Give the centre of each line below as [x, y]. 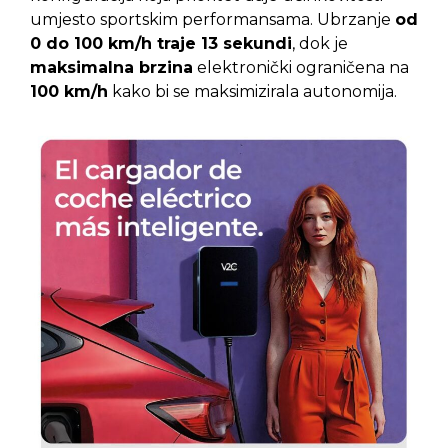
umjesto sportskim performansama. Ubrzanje [212, 20]
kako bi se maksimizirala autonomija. [252, 92]
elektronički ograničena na [301, 68]
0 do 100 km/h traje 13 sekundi [161, 44]
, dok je [320, 44]
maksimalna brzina [111, 68]
